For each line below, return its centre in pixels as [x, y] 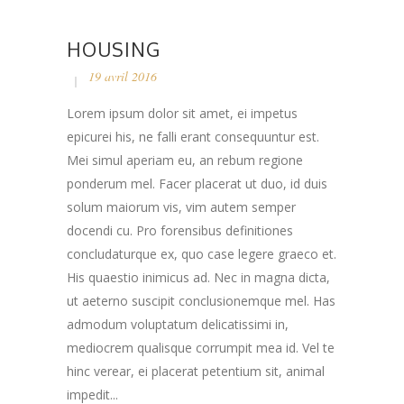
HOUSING [114, 49]
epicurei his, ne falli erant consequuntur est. [193, 136]
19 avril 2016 [123, 76]
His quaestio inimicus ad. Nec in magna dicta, [198, 277]
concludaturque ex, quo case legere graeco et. [202, 253]
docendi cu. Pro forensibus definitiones [180, 230]
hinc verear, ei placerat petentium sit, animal [196, 371]
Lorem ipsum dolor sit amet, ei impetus [182, 113]
